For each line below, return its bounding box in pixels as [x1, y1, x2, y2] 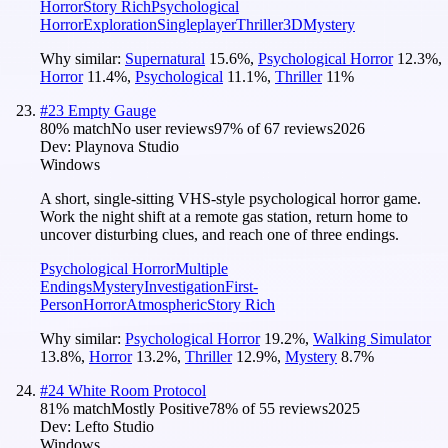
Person [40, 295, 83, 313]
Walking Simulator [313, 329, 431, 347]
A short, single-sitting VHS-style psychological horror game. [40, 189, 421, 207]
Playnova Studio [75, 137, 179, 155]
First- [225, 277, 258, 295]
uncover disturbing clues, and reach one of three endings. [40, 225, 399, 243]
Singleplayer [157, 15, 236, 33]
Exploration [83, 15, 157, 33]
